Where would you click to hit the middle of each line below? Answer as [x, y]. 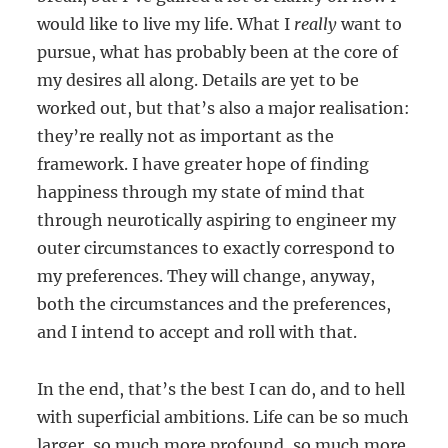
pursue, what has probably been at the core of [218, 51]
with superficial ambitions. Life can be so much [223, 416]
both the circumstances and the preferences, [214, 303]
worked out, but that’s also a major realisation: [224, 107]
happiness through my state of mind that [201, 191]
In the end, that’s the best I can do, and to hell [221, 388]
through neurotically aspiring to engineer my [217, 219]
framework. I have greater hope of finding [203, 163]
